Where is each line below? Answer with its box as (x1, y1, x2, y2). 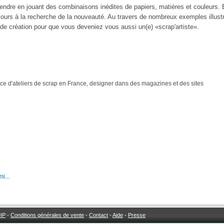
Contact (89, 212, 108, 218)
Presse (128, 212, 146, 218)
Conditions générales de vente (10, 212, 84, 218)
